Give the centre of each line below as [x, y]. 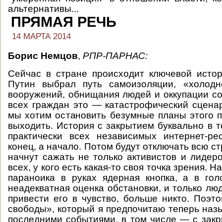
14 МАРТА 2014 [41, 36]
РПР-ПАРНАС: [115, 56]
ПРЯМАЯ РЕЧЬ [64, 22]
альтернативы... [43, 9]
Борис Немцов [43, 56]
